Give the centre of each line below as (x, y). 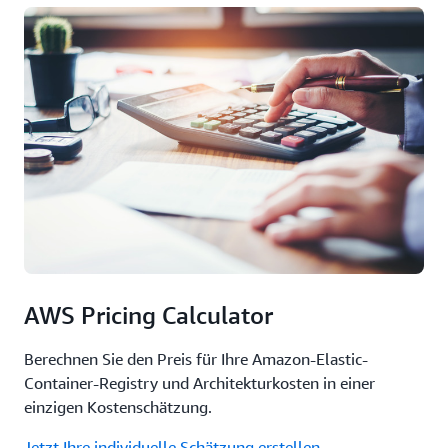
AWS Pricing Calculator (148, 314)
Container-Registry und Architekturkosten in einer (199, 382)
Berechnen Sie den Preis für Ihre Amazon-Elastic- (196, 358)
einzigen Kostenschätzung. (118, 406)
